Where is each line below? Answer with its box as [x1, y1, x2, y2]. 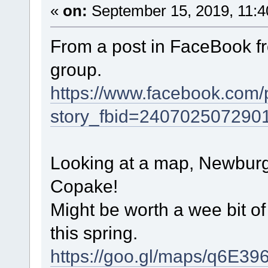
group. [50, 59, 102, 80]
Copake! [50, 175, 118, 196]
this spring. [50, 222, 138, 243]
